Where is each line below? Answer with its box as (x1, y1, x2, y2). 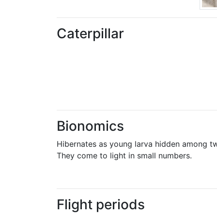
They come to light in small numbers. (57, 150, 192, 160)
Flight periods (57, 196, 145, 213)
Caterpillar (57, 25, 124, 42)
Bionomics (57, 117, 124, 134)
